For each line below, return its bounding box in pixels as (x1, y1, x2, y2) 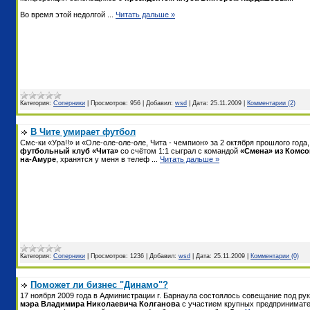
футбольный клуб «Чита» (20, 146, 118, 155)
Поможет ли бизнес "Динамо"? (30, 279, 168, 290)
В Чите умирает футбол (30, 126, 136, 137)
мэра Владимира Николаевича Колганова (20, 299, 180, 308)
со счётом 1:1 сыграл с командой (118, 146, 240, 155)
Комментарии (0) (250, 252, 299, 259)
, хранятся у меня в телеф (56, 154, 152, 163)
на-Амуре (20, 154, 56, 163)
